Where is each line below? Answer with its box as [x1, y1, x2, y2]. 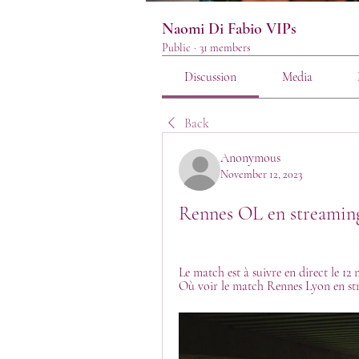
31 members [200, 41, 251, 54]
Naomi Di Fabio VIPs [162, 19, 296, 38]
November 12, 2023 [220, 167, 302, 181]
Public [162, 41, 191, 54]
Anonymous [220, 150, 280, 166]
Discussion [184, 69, 237, 85]
